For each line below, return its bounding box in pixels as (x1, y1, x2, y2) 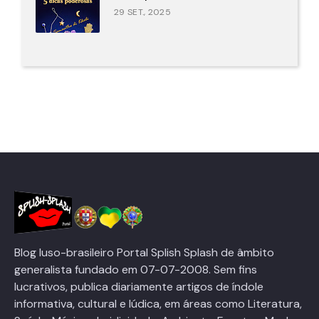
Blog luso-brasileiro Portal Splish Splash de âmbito (14, 245, 274, 261)
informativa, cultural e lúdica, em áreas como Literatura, (14, 296, 302, 312)
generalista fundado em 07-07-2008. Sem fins (14, 262, 257, 278)
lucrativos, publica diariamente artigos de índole (14, 279, 263, 295)
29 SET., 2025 (114, 6, 171, 19)
